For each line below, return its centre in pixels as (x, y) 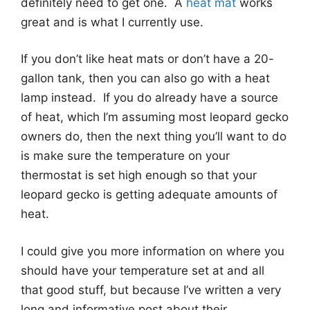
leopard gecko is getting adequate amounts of (149, 195)
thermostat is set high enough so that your (139, 175)
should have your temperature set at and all (143, 270)
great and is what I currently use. (112, 22)
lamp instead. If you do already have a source (149, 98)
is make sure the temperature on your (125, 156)
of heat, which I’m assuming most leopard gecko (155, 117)
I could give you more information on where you (153, 251)
